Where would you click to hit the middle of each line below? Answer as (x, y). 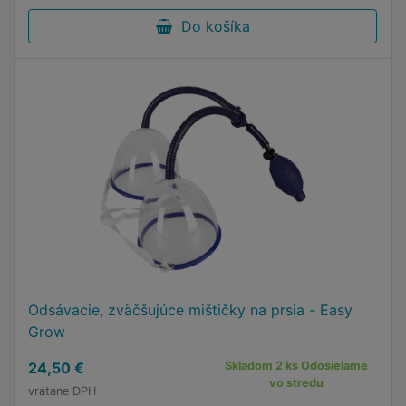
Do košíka (211, 26)
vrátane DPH (62, 391)
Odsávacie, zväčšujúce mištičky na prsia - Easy (190, 310)
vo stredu (297, 383)
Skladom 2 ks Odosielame (297, 366)
